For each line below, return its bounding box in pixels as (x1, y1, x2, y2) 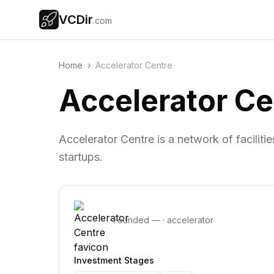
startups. (59, 150, 103, 163)
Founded (113, 215, 152, 225)
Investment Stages (74, 255, 154, 265)
